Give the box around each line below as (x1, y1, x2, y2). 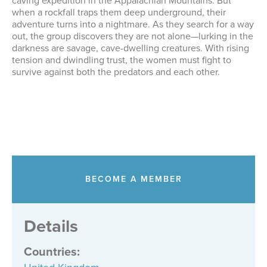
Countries (24, 243, 77, 260)
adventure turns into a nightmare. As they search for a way (12, 17, 254, 31)
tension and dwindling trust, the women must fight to (12, 53, 231, 67)
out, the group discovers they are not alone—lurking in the (12, 29, 253, 43)
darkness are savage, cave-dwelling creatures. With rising (12, 41, 249, 55)
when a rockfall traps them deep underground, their (12, 5, 226, 19)
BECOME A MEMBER (85, 173, 182, 185)
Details (24, 213, 78, 239)
